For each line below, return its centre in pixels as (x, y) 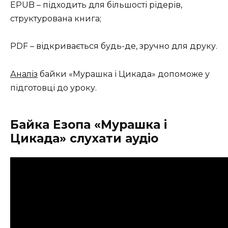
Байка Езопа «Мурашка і (89, 124)
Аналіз (24, 74)
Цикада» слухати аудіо (84, 138)
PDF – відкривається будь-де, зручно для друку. (114, 46)
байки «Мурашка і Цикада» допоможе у (124, 74)
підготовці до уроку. (53, 88)
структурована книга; (56, 19)
